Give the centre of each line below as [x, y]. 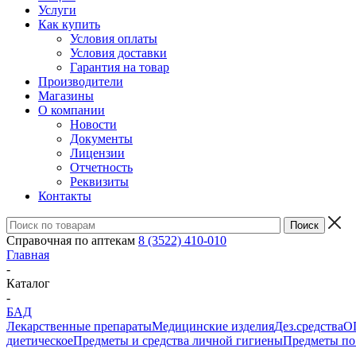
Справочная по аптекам [72, 240]
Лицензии [97, 153]
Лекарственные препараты [79, 326]
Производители [81, 81]
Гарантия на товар [120, 67]
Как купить [69, 24]
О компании [72, 110]
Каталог [28, 283]
